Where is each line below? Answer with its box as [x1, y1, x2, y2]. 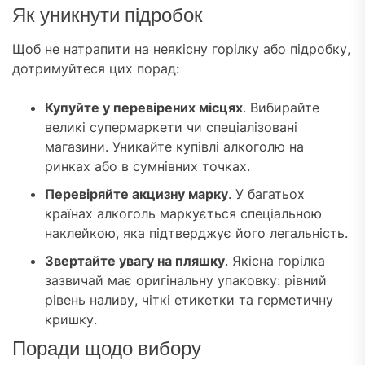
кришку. [45, 311, 97, 328]
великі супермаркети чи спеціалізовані [45, 119, 297, 136]
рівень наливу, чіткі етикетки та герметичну [45, 292, 333, 309]
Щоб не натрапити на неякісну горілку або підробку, [12, 41, 350, 58]
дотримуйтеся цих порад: [12, 60, 179, 77]
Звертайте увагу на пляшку [45, 253, 225, 270]
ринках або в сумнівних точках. [45, 158, 250, 175]
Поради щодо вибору [12, 335, 201, 363]
